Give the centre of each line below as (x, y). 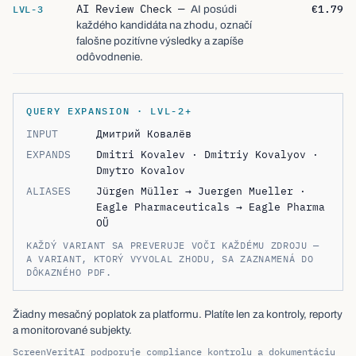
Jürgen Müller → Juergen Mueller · (201, 184)
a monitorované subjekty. (72, 324)
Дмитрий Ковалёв (144, 127)
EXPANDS (48, 148)
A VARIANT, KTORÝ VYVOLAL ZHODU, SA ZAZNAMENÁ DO (170, 252)
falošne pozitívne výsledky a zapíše (160, 35)
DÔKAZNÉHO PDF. (69, 266)
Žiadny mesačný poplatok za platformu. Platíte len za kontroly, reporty (178, 308)
